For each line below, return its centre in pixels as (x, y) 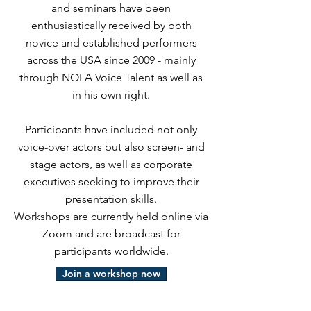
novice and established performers (111, 43)
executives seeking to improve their (111, 182)
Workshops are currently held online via (111, 216)
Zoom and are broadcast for (111, 234)
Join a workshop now (111, 274)
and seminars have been (111, 8)
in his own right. (111, 95)
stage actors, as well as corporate (111, 164)
